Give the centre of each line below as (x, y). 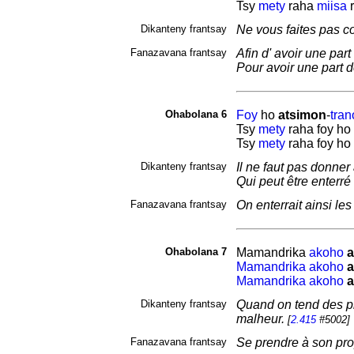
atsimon (302, 115)
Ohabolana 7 (196, 252)
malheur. (262, 319)
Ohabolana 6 (196, 114)
